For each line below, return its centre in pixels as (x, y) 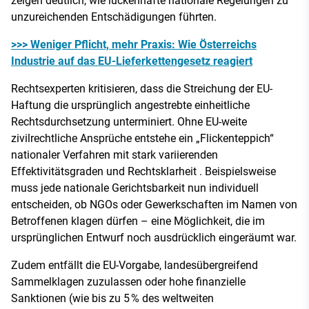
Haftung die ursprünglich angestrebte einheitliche (130, 105)
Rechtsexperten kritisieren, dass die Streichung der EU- (142, 88)
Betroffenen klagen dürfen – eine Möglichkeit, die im (138, 221)
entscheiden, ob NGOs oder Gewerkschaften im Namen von (154, 204)
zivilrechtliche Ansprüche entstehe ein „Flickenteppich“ (142, 138)
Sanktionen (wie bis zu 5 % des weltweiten (112, 298)
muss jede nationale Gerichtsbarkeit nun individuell (135, 188)
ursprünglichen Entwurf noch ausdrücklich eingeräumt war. (154, 237)
